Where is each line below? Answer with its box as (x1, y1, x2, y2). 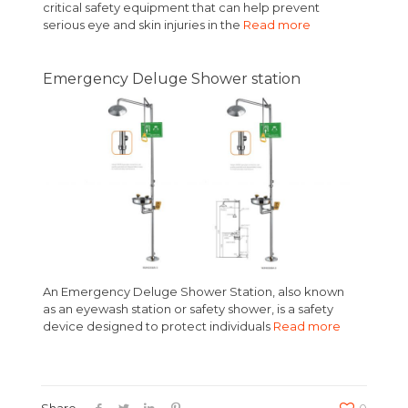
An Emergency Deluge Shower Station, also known (42, 283, 344, 299)
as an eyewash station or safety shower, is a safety (42, 301, 333, 316)
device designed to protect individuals (42, 318, 273, 333)
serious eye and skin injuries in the (42, 16, 243, 32)
